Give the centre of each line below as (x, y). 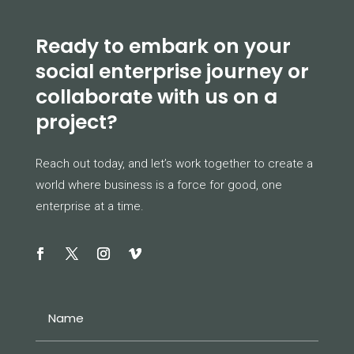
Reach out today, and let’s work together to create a (174, 163)
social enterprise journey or (172, 71)
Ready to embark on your (163, 46)
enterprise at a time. (89, 206)
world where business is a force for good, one (158, 185)
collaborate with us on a (156, 96)
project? (76, 122)
